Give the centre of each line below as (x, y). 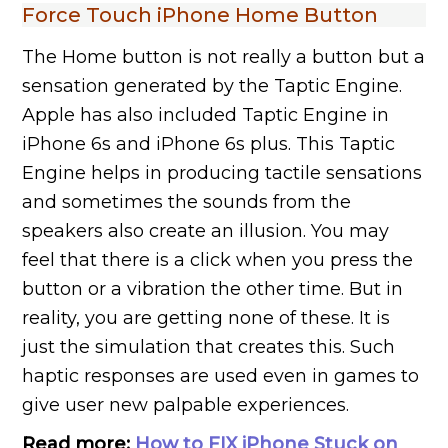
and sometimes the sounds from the (187, 202)
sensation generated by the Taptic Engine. (212, 86)
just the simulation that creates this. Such (209, 347)
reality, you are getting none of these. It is (206, 318)
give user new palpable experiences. (186, 405)
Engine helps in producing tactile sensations (222, 173)
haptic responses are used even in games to (221, 376)
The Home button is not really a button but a (224, 57)
